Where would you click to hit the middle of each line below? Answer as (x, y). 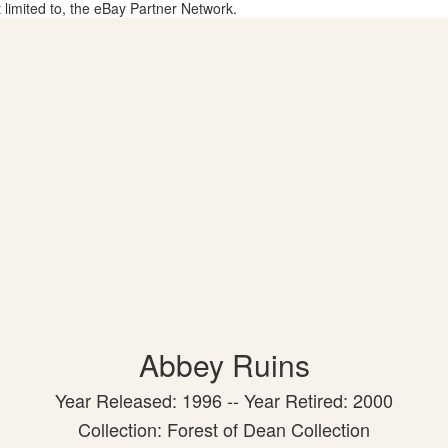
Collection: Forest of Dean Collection (224, 428)
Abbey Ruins (224, 364)
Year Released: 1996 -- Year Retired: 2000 (224, 399)
